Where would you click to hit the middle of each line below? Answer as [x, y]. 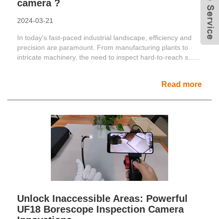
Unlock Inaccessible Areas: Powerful [102, 198]
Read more [182, 84]
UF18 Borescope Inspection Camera [100, 209]
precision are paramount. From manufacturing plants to [103, 47]
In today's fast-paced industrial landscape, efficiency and [104, 37]
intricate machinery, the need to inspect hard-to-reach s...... [109, 57]
